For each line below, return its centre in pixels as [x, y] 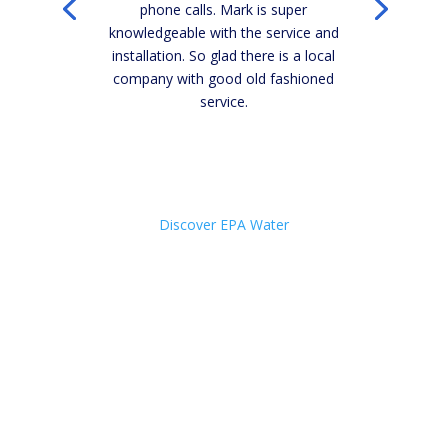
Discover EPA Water [223, 224]
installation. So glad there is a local [224, 55]
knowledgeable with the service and [223, 32]
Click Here [224, 157]
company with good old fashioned [224, 78]
